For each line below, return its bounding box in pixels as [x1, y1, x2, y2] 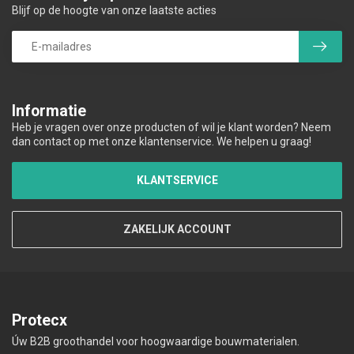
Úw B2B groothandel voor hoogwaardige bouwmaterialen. [12, 335, 299, 348]
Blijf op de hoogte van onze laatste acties [12, 4, 217, 17]
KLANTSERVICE [136, 174, 218, 187]
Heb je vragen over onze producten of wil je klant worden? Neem [12, 121, 331, 134]
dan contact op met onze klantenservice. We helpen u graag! [12, 135, 311, 149]
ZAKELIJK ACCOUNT [122, 223, 232, 236]
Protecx [12, 311, 67, 330]
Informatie [12, 102, 86, 121]
